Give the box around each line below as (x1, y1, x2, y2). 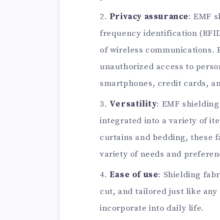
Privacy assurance (109, 11, 189, 23)
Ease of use (109, 169, 159, 181)
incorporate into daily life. (100, 203, 204, 214)
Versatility (109, 99, 157, 110)
